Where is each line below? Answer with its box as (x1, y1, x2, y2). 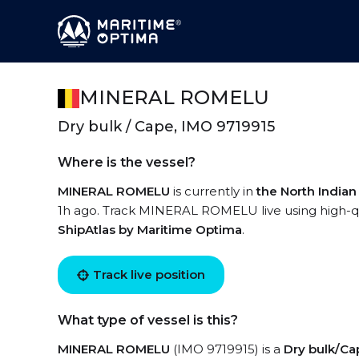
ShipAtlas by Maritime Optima (58, 222, 242, 237)
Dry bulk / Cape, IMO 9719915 (58, 118, 275, 135)
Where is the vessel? (58, 155, 196, 170)
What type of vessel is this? (58, 313, 238, 328)
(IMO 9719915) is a (170, 341, 284, 357)
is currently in (170, 184, 256, 199)
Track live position (93, 267, 205, 282)
